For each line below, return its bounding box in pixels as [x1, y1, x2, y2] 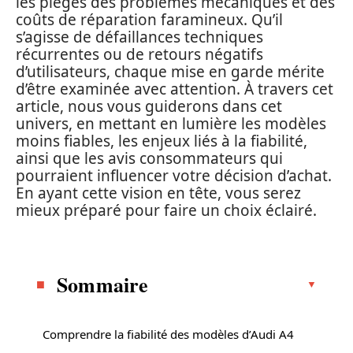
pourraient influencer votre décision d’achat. [16, 165, 332, 186]
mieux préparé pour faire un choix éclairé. [16, 200, 317, 221]
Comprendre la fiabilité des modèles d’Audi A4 [43, 325, 294, 342]
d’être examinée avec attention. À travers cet [16, 79, 333, 99]
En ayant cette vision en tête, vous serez [16, 183, 301, 203]
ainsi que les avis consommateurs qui [16, 148, 283, 169]
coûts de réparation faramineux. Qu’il [16, 9, 283, 30]
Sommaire [57, 269, 149, 299]
